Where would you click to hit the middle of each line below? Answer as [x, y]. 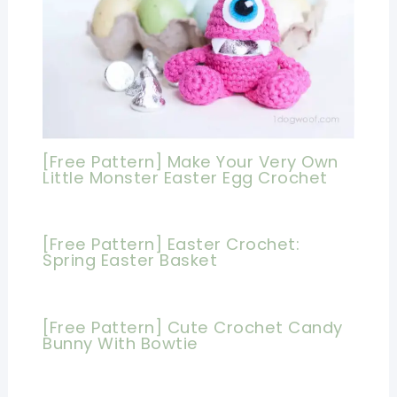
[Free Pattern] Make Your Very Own [191, 161]
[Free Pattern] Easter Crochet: [171, 245]
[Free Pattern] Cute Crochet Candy [193, 328]
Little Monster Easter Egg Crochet [185, 177]
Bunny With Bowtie [121, 344]
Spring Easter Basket [130, 261]
